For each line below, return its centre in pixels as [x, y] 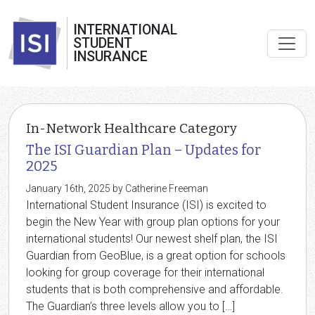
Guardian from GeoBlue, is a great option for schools [156, 256]
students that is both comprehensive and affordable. [156, 289]
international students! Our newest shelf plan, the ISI [152, 239]
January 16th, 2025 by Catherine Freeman [117, 188]
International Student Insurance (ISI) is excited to [146, 205]
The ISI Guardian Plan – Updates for [143, 150]
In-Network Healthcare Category [131, 129]
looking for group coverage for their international [145, 272]
